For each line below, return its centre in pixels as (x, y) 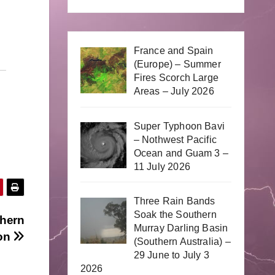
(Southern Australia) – (182, 242)
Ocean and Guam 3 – (181, 153)
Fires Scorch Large (176, 77)
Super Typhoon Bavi (179, 126)
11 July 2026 (162, 166)
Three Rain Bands (174, 201)
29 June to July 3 (171, 255)
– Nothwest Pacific (175, 139)
